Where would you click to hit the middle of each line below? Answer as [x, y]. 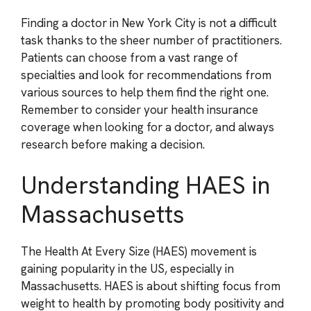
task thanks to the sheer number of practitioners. [151, 40]
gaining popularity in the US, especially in [127, 269]
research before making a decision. [113, 144]
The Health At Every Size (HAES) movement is [139, 251]
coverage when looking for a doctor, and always [148, 127]
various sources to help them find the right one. [145, 92]
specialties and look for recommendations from [146, 75]
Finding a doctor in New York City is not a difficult [149, 23]
